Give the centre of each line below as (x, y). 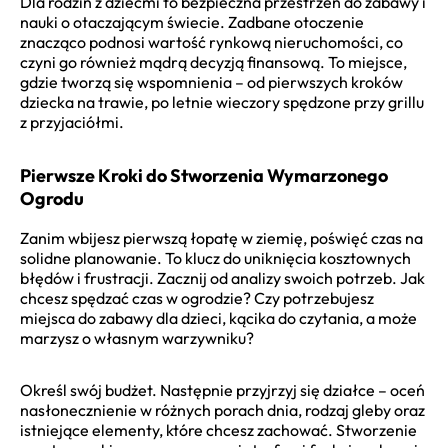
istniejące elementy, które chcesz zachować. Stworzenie (218, 429)
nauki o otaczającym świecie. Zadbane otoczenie (192, 21)
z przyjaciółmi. (72, 121)
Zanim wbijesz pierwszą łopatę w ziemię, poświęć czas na (221, 237)
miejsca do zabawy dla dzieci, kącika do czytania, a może (218, 317)
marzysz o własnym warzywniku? (137, 337)
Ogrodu (52, 198)
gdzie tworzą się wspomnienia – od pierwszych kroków (211, 81)
